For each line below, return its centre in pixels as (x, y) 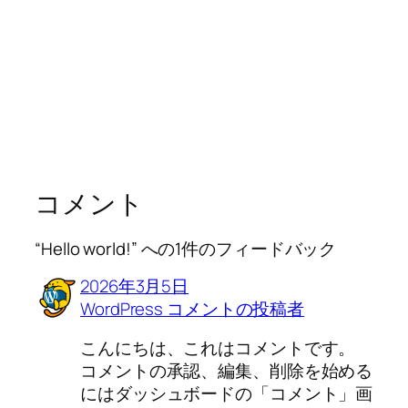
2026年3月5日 (135, 286)
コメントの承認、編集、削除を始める (227, 371)
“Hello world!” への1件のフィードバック (186, 249)
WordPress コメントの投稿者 (193, 308)
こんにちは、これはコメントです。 (218, 348)
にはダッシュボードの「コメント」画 (227, 394)
